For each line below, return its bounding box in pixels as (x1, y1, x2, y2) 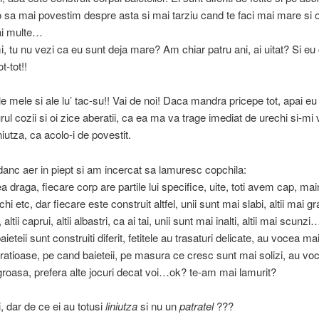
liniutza (105, 298, 137, 313)
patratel (179, 298, 214, 313)
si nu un (137, 298, 179, 313)
